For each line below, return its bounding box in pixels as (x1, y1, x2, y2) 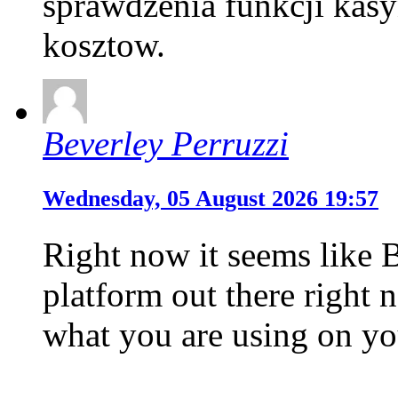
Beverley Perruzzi (43, 124, 289, 163)
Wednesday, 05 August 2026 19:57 (43, 186, 378, 212)
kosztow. (43, 26, 165, 65)
